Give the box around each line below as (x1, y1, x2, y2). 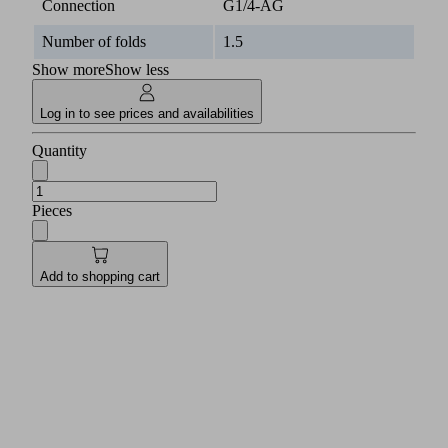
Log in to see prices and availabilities (40, 106, 254, 122)
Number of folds (42, 33, 146, 51)
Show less (105, 61, 169, 79)
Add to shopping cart (40, 268, 160, 284)
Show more (32, 61, 105, 79)
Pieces (32, 202, 72, 220)
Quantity (32, 142, 87, 160)
